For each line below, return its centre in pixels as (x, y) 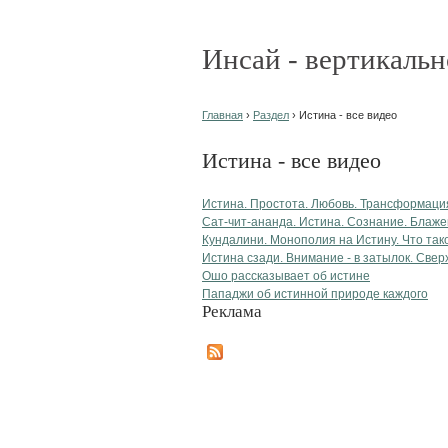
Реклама (232, 311)
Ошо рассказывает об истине (286, 275)
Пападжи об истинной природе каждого (315, 293)
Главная (222, 115)
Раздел (271, 115)
